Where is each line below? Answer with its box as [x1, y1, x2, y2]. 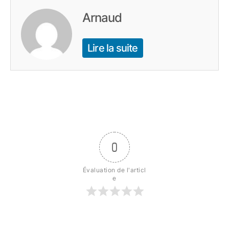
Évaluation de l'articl [82, 166, 146, 174]
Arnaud [82, 10, 122, 26]
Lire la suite [87, 42, 138, 55]
